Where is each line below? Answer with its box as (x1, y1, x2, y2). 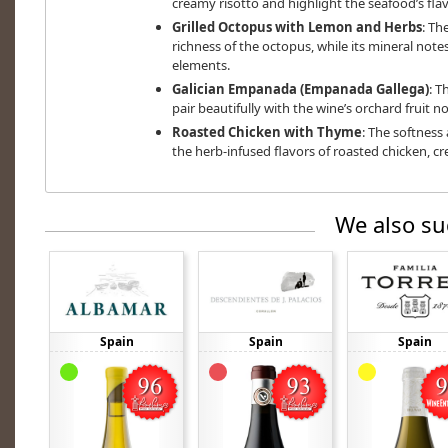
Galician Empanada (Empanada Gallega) (171, 80, 429, 99)
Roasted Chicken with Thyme (171, 123, 362, 142)
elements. (171, 56, 230, 75)
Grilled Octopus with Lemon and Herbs (171, 18, 422, 37)
